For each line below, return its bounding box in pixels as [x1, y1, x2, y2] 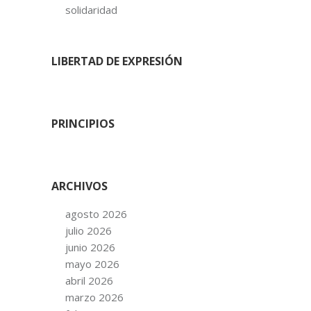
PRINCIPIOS [51, 115, 115, 131]
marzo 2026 [65, 289, 124, 304]
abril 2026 [65, 273, 113, 287]
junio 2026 [65, 239, 115, 254]
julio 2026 [65, 223, 112, 237]
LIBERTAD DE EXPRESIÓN [51, 53, 183, 69]
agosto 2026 [65, 206, 127, 221]
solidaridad [65, 2, 117, 17]
